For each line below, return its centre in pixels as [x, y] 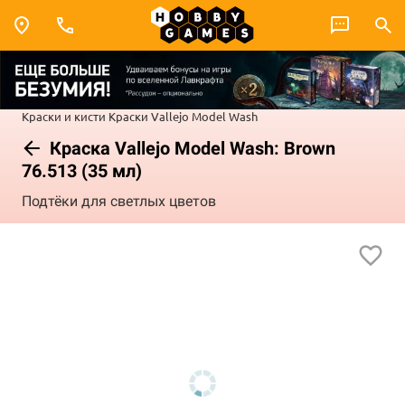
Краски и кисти [64, 116]
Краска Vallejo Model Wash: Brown [190, 148]
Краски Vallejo [149, 116]
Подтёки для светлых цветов [119, 202]
